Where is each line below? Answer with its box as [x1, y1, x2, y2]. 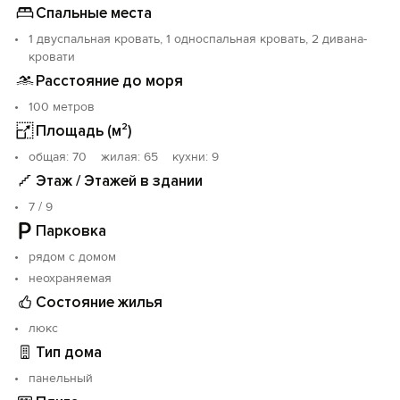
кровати [29, 49, 75, 64]
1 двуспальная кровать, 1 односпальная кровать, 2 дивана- [29, 31, 367, 46]
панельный [29, 371, 93, 386]
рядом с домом [29, 249, 116, 264]
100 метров [29, 99, 95, 114]
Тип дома [36, 342, 102, 362]
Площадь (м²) [36, 121, 132, 140]
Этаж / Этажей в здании [36, 171, 203, 190]
